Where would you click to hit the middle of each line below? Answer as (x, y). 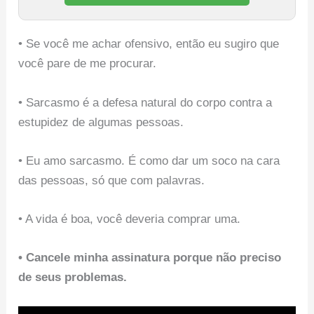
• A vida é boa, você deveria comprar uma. (130, 219)
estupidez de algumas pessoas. (101, 122)
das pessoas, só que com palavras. (112, 180)
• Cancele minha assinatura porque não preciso (150, 258)
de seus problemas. (73, 278)
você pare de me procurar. (88, 64)
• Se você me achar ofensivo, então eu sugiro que (149, 44)
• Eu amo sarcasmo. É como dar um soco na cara (149, 161)
